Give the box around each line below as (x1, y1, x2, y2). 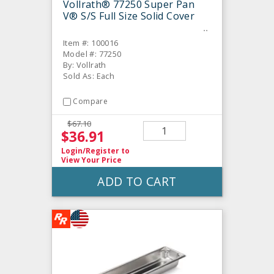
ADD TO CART (97, 172, 177, 190)
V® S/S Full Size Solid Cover (63, 9, 195, 23)
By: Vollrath (63, 59, 106, 71)
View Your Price (61, 154, 122, 165)
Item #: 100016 (63, 37, 119, 49)
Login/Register (61, 145, 119, 156)
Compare (73, 96, 108, 107)
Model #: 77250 (63, 48, 122, 60)
